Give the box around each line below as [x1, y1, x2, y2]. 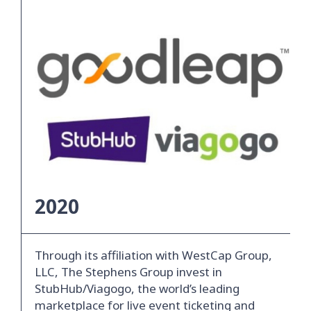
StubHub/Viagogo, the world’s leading [35, 280, 239, 297]
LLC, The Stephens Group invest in [35, 264, 222, 280]
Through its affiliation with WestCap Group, [35, 247, 272, 264]
